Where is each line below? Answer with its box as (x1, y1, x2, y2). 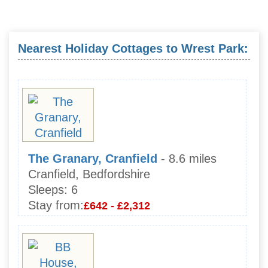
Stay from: (28, 199, 84, 212)
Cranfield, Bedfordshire (28, 167, 150, 181)
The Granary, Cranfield (28, 152, 157, 166)
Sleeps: (28, 183, 68, 197)
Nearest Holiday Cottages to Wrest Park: (18, 41, 248, 55)
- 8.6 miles (161, 152, 217, 166)
